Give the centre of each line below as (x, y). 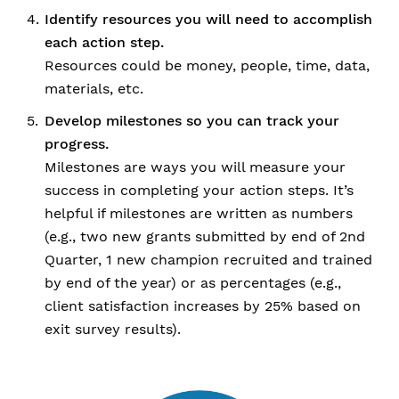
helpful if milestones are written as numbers (199, 213)
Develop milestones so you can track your (192, 121)
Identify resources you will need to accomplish (208, 19)
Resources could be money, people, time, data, (207, 65)
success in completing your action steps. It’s (199, 190)
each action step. (104, 42)
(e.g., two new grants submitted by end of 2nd (205, 236)
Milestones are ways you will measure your (195, 167)
